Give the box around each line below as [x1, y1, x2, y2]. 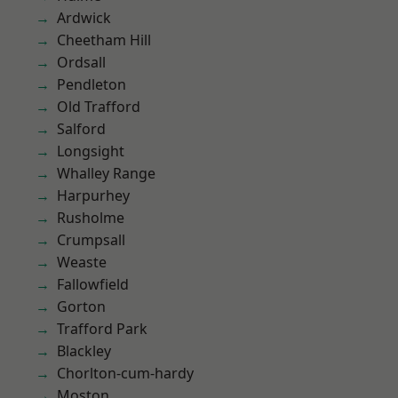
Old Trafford [57, 97, 140, 116]
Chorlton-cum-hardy [57, 363, 194, 383]
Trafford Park [57, 319, 147, 338]
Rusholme [57, 208, 124, 227]
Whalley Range [57, 163, 155, 183]
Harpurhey [57, 186, 130, 205]
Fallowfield [57, 275, 129, 294]
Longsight [57, 141, 124, 161]
